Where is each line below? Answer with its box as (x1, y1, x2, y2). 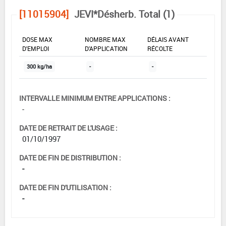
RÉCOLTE (147, 44, 173, 52)
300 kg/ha (27, 63, 52, 70)
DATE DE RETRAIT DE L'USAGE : (19, 123, 118, 133)
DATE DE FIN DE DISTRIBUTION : (19, 152, 121, 162)
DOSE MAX (22, 35, 52, 43)
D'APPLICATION (85, 44, 128, 52)
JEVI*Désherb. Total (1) (74, 7, 175, 21)
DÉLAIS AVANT (147, 35, 189, 43)
